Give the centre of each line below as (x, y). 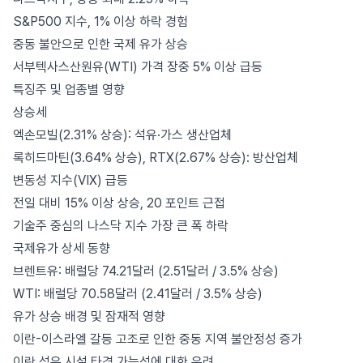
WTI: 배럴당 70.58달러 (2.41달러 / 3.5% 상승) (138, 294)
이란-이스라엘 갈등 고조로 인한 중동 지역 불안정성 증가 (158, 339)
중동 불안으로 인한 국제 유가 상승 (100, 44)
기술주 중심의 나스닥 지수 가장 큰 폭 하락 (121, 226)
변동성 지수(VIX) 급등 (70, 180)
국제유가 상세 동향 (62, 248)
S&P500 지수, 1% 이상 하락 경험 (100, 21)
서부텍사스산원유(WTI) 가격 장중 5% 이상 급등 (138, 67)
